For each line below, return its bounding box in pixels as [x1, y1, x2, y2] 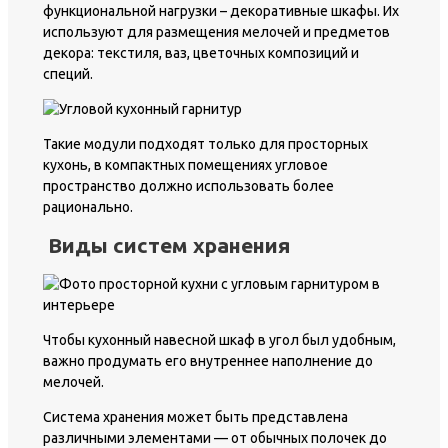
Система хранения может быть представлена [43, 408, 348, 425]
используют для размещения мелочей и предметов [43, 23, 390, 40]
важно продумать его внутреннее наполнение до [43, 352, 373, 369]
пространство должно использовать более [43, 177, 334, 194]
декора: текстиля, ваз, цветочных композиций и [43, 44, 359, 61]
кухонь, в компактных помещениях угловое [43, 156, 328, 173]
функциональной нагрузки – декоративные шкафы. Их [43, 2, 399, 19]
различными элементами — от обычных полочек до [43, 429, 387, 446]
